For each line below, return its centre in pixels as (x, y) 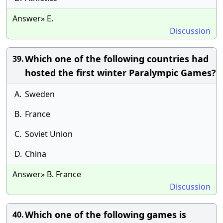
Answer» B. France (47, 174)
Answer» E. (33, 18)
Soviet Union (49, 134)
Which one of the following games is (106, 215)
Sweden (40, 94)
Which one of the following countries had (117, 59)
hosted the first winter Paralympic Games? (120, 73)
